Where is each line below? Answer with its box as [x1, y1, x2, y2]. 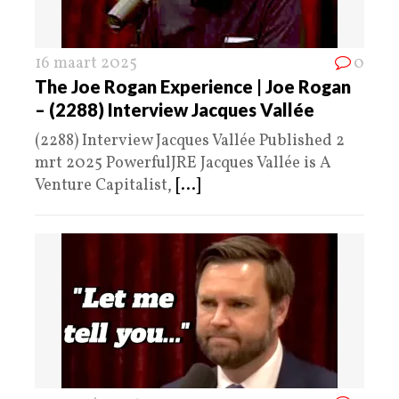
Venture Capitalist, [35, 174, 175, 197]
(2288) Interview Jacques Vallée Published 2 [35, 129, 345, 152]
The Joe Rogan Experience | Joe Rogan [35, 75, 351, 97]
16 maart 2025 [35, 52, 137, 75]
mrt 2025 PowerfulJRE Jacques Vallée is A [35, 151, 331, 175]
